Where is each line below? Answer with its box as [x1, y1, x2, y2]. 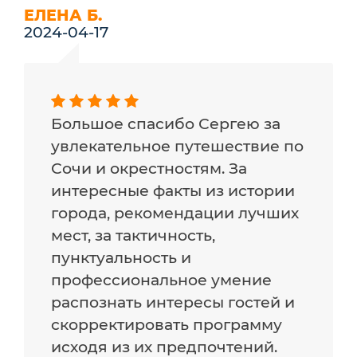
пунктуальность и [51, 248, 192, 268]
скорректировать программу [51, 315, 283, 335]
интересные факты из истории [51, 181, 296, 201]
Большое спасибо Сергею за [51, 114, 281, 134]
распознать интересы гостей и [51, 292, 296, 312]
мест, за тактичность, [51, 226, 216, 245]
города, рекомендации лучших [51, 203, 300, 223]
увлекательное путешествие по [51, 136, 304, 156]
